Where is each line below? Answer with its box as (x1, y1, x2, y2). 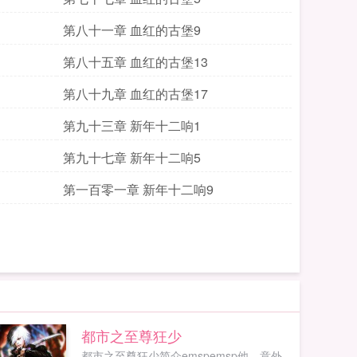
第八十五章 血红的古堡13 (63, 53, 208, 71)
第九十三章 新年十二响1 (63, 116, 201, 135)
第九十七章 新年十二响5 (63, 148, 201, 167)
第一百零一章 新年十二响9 (63, 180, 214, 198)
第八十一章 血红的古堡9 (63, 21, 201, 39)
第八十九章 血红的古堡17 (63, 84, 208, 103)
